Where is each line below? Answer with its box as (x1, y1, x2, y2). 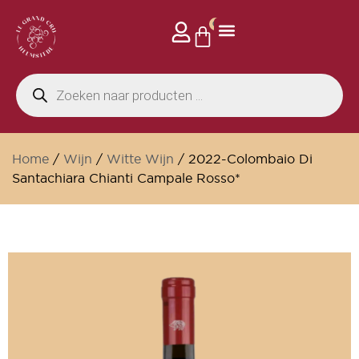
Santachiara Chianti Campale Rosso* (12, 169, 240, 186)
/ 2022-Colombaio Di (174, 150, 313, 167)
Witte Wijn (107, 150, 174, 167)
